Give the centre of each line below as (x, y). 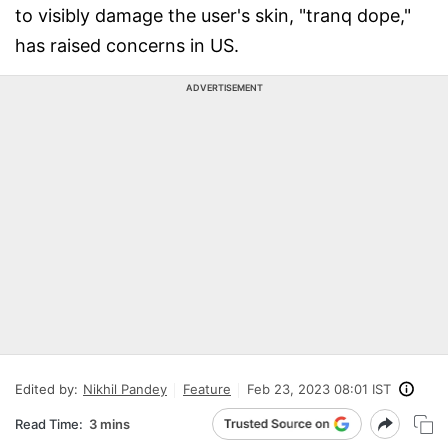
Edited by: (46, 389)
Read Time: (49, 423)
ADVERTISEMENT (224, 87)
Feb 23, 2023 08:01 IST (319, 389)
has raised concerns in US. (127, 45)
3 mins (109, 423)
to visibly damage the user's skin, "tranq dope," (213, 15)
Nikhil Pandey (125, 389)
